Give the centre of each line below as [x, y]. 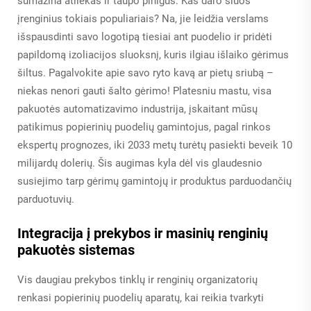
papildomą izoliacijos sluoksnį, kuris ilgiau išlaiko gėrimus [153, 55]
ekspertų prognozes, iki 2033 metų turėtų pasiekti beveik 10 [155, 145]
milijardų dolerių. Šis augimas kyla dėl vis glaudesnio [140, 163]
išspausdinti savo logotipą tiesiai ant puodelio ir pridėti [145, 37]
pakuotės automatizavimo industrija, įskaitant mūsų [137, 109]
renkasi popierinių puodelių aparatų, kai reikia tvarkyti [141, 298]
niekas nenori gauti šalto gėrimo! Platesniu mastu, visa [144, 91]
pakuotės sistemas [76, 250]
